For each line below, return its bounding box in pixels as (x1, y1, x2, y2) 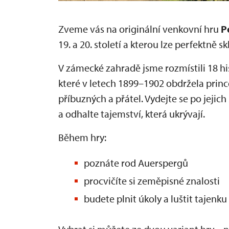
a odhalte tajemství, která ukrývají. (58, 107, 205, 120)
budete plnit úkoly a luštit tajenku (84, 192, 227, 205)
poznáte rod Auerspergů (84, 156, 188, 169)
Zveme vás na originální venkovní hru (58, 22, 221, 35)
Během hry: (58, 130, 106, 144)
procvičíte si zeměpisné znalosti (84, 174, 220, 187)
